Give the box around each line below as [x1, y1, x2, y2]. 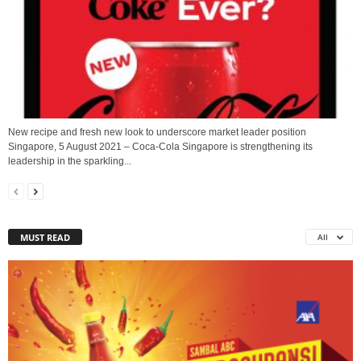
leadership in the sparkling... [8, 156, 131, 168]
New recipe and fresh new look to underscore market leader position [8, 127, 306, 139]
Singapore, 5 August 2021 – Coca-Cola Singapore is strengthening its [8, 141, 313, 153]
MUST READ [20, 231, 70, 244]
